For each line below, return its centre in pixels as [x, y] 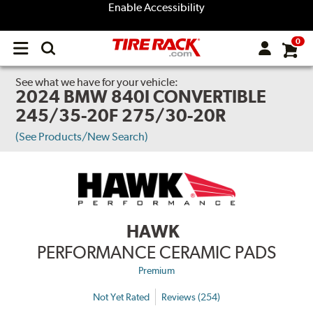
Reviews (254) [191, 297]
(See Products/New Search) [82, 137]
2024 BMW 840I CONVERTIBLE [141, 96]
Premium [156, 271]
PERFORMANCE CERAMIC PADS [156, 253]
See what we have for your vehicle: [97, 82]
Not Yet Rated [121, 297]
